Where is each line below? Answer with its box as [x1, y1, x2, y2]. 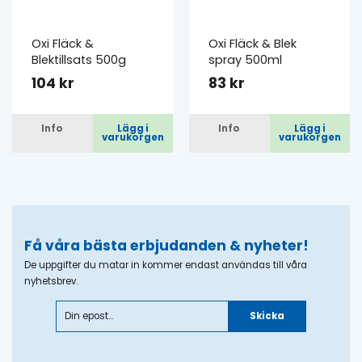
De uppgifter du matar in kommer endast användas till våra [24, 258, 307, 271]
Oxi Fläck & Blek [208, 36, 297, 53]
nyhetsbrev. [24, 274, 78, 288]
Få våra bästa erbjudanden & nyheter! [24, 235, 309, 255]
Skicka [250, 309, 285, 322]
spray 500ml [208, 52, 282, 69]
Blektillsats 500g [32, 52, 126, 69]
